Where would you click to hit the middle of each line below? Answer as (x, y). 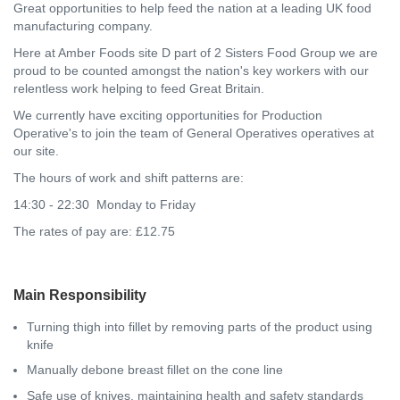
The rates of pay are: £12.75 (94, 231)
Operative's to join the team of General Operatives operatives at (194, 133)
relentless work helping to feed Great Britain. (141, 88)
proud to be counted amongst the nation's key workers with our (191, 70)
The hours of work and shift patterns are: (130, 177)
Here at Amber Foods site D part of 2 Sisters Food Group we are (196, 52)
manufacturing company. (83, 25)
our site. (36, 150)
